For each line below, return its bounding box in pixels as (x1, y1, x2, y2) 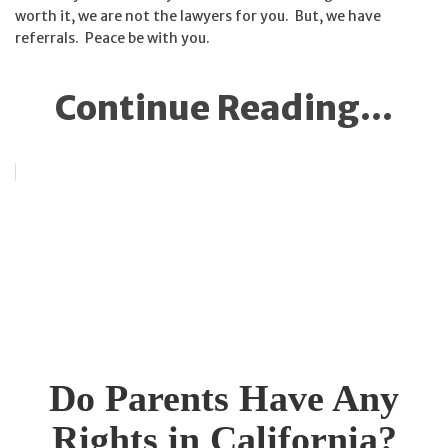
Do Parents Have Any (49, 377, 399, 420)
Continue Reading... (55, 86, 393, 129)
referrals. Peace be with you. (15, 28, 210, 47)
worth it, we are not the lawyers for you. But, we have (15, 6, 381, 25)
